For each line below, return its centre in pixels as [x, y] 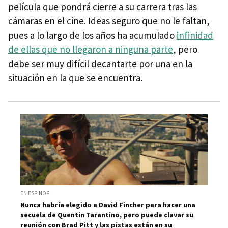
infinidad [195, 35]
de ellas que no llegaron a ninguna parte [91, 49]
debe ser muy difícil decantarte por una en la [100, 63]
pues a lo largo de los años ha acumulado [92, 35]
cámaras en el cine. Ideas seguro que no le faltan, [109, 21]
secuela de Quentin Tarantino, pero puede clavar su [107, 215]
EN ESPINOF [35, 194]
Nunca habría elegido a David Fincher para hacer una [108, 205]
